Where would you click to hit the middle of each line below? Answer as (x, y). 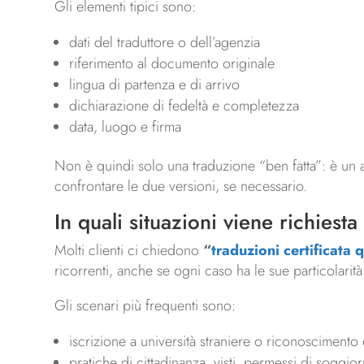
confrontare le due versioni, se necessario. (181, 186)
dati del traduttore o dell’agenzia (165, 43)
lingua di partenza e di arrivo (155, 85)
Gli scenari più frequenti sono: (145, 306)
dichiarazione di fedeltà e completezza (184, 106)
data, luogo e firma (126, 127)
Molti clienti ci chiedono (129, 251)
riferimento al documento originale (172, 64)
